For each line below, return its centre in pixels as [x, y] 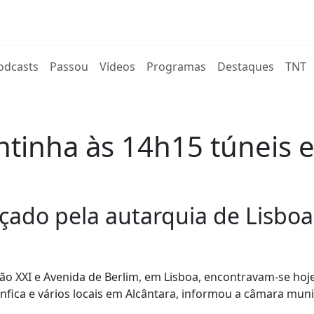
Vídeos [118, 67]
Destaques [246, 67]
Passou [69, 67]
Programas [177, 67]
